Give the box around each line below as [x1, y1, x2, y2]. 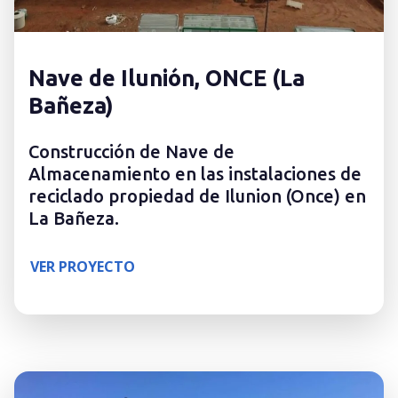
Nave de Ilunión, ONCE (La [28, 65, 305, 92]
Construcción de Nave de [28, 141, 235, 163]
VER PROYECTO [30, 257, 135, 277]
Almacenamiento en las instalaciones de [28, 163, 362, 185]
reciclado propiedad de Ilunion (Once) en [28, 186, 366, 207]
